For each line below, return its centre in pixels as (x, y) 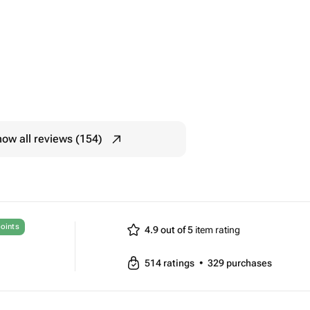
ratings (180, 263)
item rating (216, 230)
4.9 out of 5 (168, 230)
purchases (249, 263)
